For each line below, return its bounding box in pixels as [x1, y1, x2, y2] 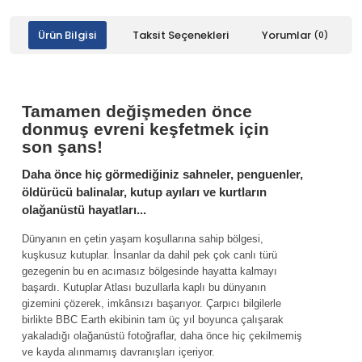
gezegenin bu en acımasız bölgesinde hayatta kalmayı [22, 265, 277, 277]
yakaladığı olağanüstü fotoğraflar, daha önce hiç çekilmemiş [22, 330, 302, 342]
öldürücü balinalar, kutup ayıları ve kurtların [22, 185, 267, 199]
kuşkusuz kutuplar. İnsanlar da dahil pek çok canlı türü [22, 249, 277, 261]
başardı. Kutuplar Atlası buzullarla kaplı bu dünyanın [22, 281, 266, 293]
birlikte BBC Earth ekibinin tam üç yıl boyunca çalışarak [22, 314, 284, 326]
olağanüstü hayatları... [22, 203, 146, 217]
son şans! [22, 137, 103, 156]
